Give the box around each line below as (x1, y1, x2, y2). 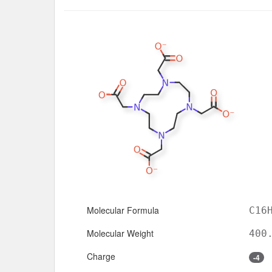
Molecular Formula (87, 203, 159, 216)
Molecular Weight (87, 226, 154, 239)
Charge (87, 250, 115, 262)
